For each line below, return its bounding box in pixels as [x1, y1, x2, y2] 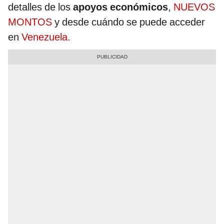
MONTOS [8, 16, 52, 28]
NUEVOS [173, 1, 215, 13]
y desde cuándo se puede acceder [52, 16, 205, 28]
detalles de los [8, 1, 73, 13]
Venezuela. [21, 31, 70, 43]
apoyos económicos [73, 1, 168, 13]
